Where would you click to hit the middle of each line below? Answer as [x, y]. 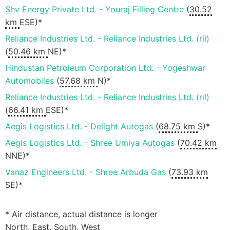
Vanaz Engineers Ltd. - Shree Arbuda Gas [85, 172]
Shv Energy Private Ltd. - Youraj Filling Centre [94, 9]
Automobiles [30, 81]
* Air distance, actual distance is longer [81, 214]
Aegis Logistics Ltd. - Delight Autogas [79, 127]
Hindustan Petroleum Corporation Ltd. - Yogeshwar [105, 68]
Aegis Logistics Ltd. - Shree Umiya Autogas [90, 143]
